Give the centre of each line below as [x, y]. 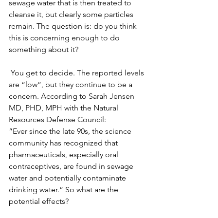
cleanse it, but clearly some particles [72, 15]
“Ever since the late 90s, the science [71, 131]
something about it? [44, 50]
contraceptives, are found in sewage [72, 166]
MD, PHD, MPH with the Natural [64, 108]
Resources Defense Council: [57, 120]
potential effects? [39, 201]
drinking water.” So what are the [64, 190]
